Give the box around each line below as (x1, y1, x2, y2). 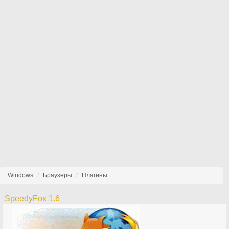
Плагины (82, 172, 107, 179)
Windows (8, 172, 33, 179)
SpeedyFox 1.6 (5, 194, 60, 203)
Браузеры (43, 172, 72, 179)
